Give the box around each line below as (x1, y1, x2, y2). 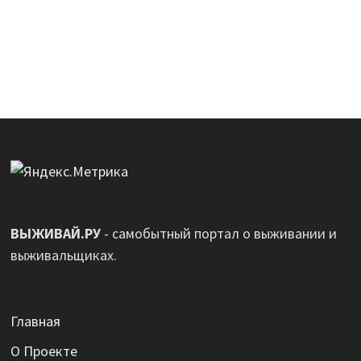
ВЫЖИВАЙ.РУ (10, 224, 101, 243)
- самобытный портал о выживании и (100, 224, 337, 243)
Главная (10, 312, 60, 331)
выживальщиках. (10, 246, 117, 265)
